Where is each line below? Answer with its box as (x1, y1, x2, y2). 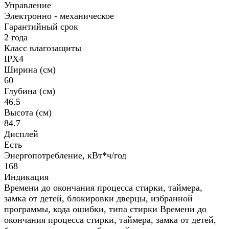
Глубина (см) (4, 85, 55, 96)
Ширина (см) (4, 64, 56, 75)
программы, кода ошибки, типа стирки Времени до (4, 203, 207, 214)
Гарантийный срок (4, 21, 78, 32)
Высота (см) (4, 107, 52, 118)
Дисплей (4, 128, 38, 139)
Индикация (4, 171, 49, 182)
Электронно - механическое (4, 10, 114, 21)
